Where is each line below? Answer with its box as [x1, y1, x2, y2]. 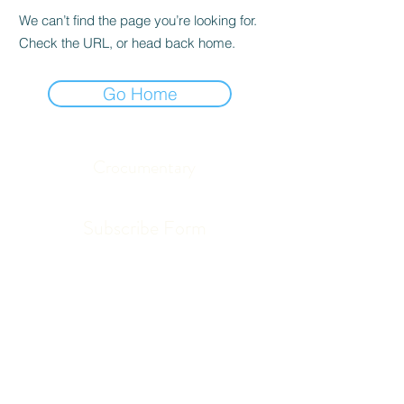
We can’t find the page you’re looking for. [19, 12, 257, 29]
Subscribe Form [82, 214, 207, 242]
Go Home [102, 83, 178, 105]
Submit [119, 295, 170, 315]
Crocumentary [93, 154, 196, 180]
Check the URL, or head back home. [19, 34, 235, 51]
